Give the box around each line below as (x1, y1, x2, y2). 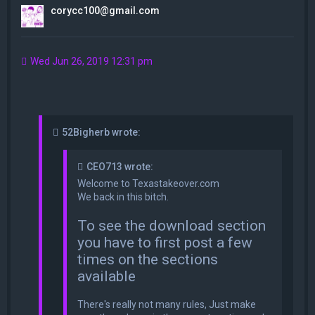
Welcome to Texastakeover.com (77, 177, 219, 189)
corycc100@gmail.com (51, 5, 160, 17)
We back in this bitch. (77, 191, 169, 202)
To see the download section (77, 217, 266, 234)
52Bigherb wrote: (62, 126, 141, 138)
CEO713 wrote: (86, 160, 153, 172)
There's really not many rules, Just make (77, 298, 256, 310)
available (77, 267, 136, 285)
